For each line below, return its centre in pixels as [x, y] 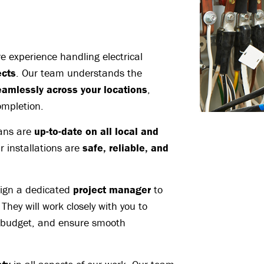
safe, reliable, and [126, 148]
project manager [112, 190]
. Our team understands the [79, 73]
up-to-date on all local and [96, 131]
